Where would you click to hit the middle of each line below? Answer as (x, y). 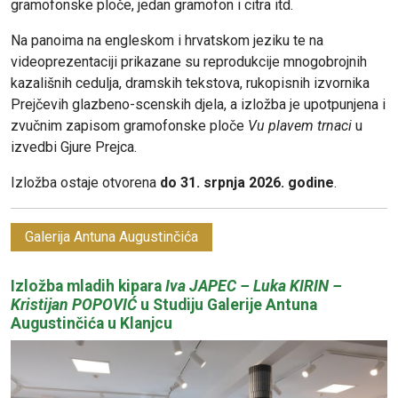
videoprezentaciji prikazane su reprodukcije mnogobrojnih (189, 61)
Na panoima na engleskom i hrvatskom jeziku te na (167, 40)
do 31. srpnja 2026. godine (247, 182)
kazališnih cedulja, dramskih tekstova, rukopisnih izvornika (190, 83)
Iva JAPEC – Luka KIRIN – (254, 286)
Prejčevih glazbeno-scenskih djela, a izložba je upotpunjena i (198, 104)
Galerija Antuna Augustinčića (111, 236)
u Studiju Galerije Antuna (227, 304)
